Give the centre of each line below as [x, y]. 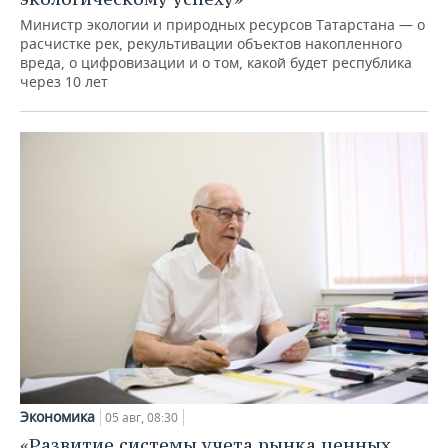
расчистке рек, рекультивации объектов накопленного [211, 43]
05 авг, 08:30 [141, 417]
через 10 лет [64, 81]
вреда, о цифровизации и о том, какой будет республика [216, 62]
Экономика [57, 416]
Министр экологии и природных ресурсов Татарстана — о [222, 24]
